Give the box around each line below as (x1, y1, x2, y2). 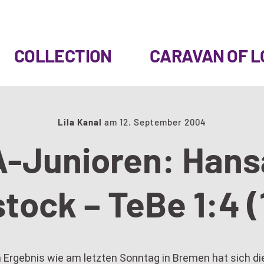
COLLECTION (14, 44, 112, 66)
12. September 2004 (120, 117, 206, 127)
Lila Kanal (58, 117, 102, 127)
